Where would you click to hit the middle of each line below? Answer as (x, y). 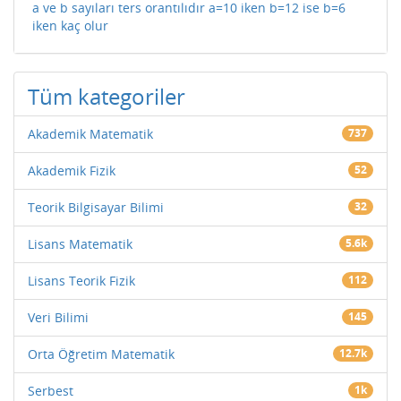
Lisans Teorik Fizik (81, 281)
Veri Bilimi (58, 318)
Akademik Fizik (72, 171)
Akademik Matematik (90, 134)
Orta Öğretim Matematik (101, 354)
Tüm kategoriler (107, 97)
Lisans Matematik (80, 244)
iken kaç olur (70, 26)
